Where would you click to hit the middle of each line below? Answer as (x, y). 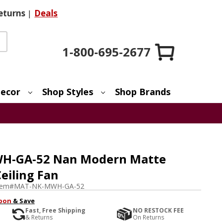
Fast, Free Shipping (55, 210)
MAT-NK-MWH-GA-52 (49, 186)
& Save (23, 200)
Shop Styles (68, 91)
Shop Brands (143, 91)
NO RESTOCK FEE (159, 210)
